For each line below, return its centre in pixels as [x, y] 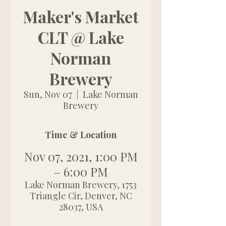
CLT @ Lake [81, 37]
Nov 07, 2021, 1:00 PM [81, 156]
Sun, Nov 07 [48, 94]
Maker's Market [81, 16]
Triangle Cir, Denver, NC [81, 196]
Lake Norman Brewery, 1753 [81, 185]
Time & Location [81, 135]
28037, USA [81, 207]
